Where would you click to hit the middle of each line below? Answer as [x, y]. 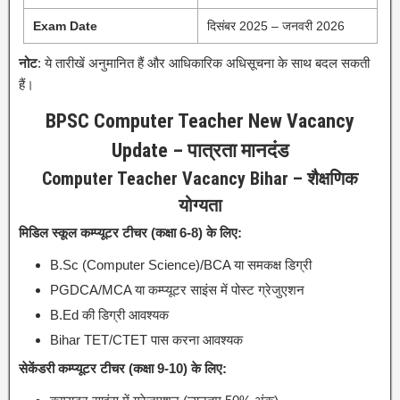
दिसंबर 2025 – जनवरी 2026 [275, 25]
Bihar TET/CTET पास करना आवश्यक [146, 339]
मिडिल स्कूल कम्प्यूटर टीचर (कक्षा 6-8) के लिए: [130, 232]
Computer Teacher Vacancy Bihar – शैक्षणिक [200, 178]
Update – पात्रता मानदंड [200, 150]
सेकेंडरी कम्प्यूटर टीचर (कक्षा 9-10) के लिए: [123, 368]
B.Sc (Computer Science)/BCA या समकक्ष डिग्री [181, 264]
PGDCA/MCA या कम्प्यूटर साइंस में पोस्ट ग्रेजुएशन [177, 289]
